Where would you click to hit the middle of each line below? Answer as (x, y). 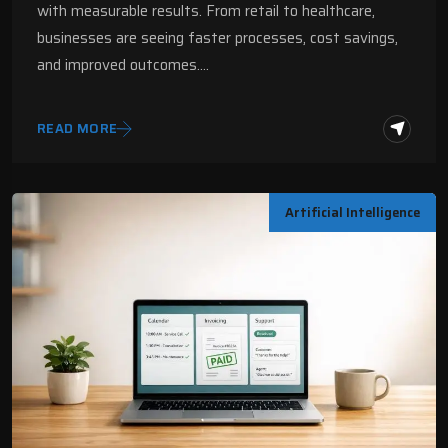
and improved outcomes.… (123, 64)
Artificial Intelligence (352, 212)
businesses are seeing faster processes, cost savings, (217, 37)
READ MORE (77, 129)
